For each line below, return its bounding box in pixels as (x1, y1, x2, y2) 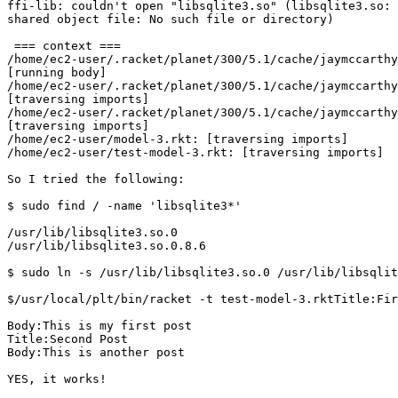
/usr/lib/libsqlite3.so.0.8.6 (7, 239, 206, 253)
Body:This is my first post (7, 319, 192, 333)
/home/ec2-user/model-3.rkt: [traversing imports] (7, 132, 348, 147)
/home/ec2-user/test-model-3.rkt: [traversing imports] (7, 146, 384, 160)
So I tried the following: (7, 172, 185, 187)
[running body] (7, 66, 107, 80)
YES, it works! (7, 372, 107, 386)
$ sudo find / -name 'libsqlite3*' (7, 199, 242, 213)
